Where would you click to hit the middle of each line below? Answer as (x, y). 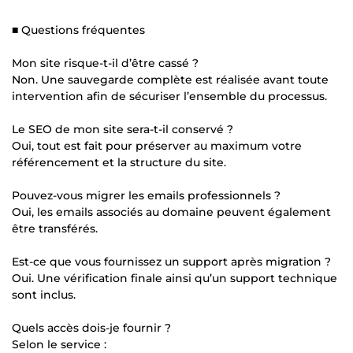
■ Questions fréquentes (78, 30)
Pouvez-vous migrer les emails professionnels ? (146, 195)
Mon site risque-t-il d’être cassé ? (105, 63)
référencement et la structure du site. (119, 162)
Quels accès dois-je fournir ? (91, 327)
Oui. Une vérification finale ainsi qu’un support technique (175, 278)
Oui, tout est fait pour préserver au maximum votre (157, 145)
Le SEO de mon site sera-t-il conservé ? (123, 129)
